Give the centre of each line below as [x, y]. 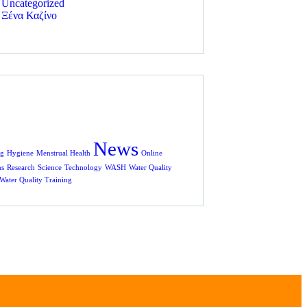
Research [21, 167]
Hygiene [20, 153]
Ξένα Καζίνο [29, 16]
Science [50, 167]
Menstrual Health [63, 153]
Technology [83, 167]
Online [152, 153]
